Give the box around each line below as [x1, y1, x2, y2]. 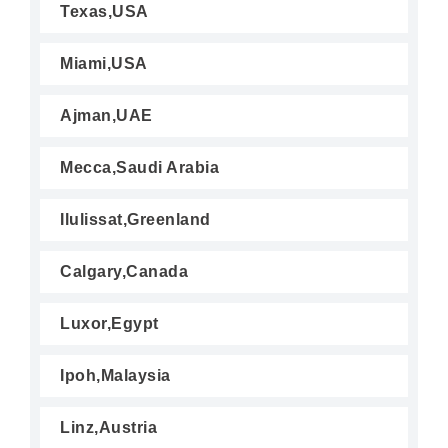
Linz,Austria [60, 419, 157, 436]
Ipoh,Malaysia [60, 367, 171, 384]
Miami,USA [60, 55, 148, 72]
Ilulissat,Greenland [60, 211, 211, 228]
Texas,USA [60, 3, 149, 20]
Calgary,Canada [60, 263, 188, 280]
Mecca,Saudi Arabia [60, 159, 219, 176]
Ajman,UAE [60, 107, 153, 124]
